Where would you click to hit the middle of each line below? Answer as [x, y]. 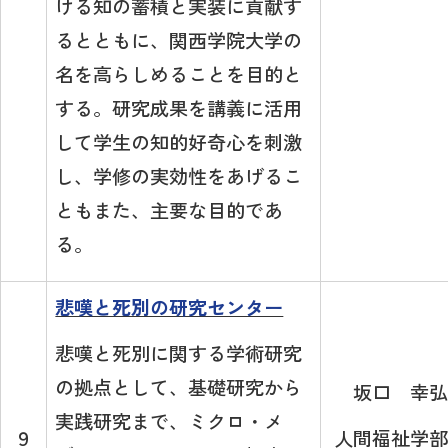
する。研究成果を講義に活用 [179, 108]
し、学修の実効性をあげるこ [179, 176]
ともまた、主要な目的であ [169, 210]
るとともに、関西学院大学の [179, 40]
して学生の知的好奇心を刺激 [179, 142]
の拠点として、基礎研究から [179, 387]
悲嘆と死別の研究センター [169, 307]
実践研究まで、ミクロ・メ [169, 421]
